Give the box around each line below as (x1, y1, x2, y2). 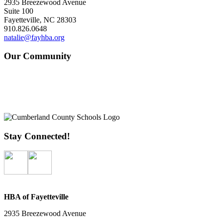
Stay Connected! (4, 131, 70, 141)
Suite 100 (4, 6, 33, 15)
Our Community (4, 51, 71, 62)
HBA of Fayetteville (4, 193, 68, 201)
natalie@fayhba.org (4, 33, 65, 42)
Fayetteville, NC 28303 (4, 15, 76, 24)
